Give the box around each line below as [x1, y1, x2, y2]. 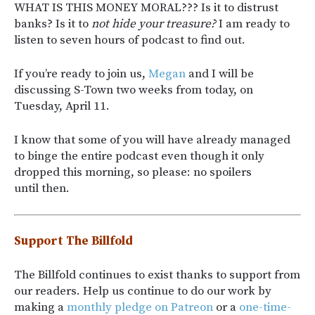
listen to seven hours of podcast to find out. [14, 32, 245, 49]
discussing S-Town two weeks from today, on [14, 82, 253, 98]
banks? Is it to [14, 16, 91, 32]
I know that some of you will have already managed [14, 132, 290, 148]
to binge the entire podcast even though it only [14, 148, 264, 165]
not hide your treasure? [91, 16, 216, 32]
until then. [14, 181, 70, 197]
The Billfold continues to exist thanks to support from [14, 267, 300, 283]
